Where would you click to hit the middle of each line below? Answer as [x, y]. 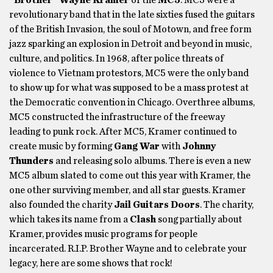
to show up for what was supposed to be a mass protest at [129, 88]
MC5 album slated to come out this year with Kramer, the [130, 175]
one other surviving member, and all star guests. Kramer [127, 190]
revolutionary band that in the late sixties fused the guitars [132, 15]
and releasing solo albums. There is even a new [152, 161]
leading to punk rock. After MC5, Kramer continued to [123, 132]
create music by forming [62, 146]
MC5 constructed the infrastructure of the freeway [117, 117]
